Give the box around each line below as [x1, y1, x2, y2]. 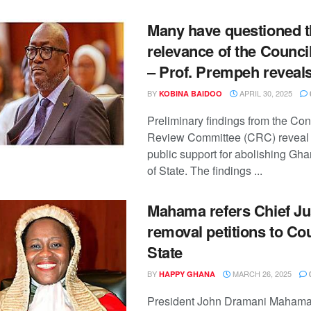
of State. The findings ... [147, 162, 262, 178]
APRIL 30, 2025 [237, 87, 292, 99]
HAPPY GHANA [159, 269, 215, 279]
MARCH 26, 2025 [230, 268, 292, 279]
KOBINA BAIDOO [159, 88, 222, 99]
